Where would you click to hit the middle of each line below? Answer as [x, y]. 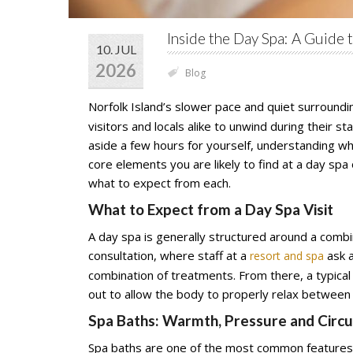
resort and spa [287, 256]
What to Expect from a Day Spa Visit [211, 209]
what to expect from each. [160, 183]
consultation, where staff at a [169, 255]
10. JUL [116, 49]
